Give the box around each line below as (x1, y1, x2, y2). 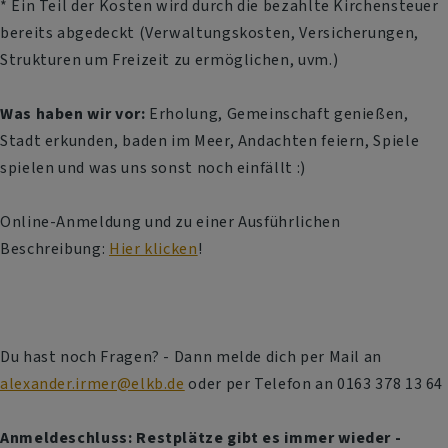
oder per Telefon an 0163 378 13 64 (184, 372, 444, 394)
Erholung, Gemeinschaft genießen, (145, 102, 409, 124)
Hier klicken (108, 237, 198, 259)
